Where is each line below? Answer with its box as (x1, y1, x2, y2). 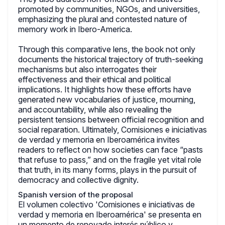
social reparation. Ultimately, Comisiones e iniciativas (18, 125, 207, 135)
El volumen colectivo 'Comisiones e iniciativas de (18, 199, 195, 209)
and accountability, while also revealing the (18, 104, 172, 115)
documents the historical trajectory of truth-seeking (18, 54, 203, 64)
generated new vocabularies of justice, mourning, (18, 94, 195, 104)
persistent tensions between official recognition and (18, 115, 204, 125)
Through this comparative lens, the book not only (18, 44, 195, 54)
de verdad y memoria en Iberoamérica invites (18, 135, 180, 145)
